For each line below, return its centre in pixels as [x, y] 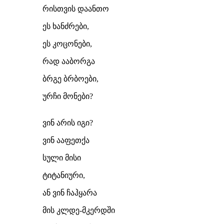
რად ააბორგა [69, 61]
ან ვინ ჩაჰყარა [70, 193]
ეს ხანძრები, [66, 26]
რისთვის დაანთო [76, 9]
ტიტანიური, [64, 175]
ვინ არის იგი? [68, 123]
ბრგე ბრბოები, [70, 79]
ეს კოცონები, [67, 44]
